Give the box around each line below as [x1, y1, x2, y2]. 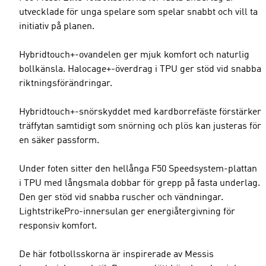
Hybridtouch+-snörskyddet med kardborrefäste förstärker [19, 107, 261, 117]
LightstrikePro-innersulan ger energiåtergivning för [19, 207, 235, 217]
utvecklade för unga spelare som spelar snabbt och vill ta [19, 8, 258, 17]
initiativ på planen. [19, 22, 94, 31]
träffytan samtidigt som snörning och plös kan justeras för [19, 122, 261, 131]
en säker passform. [19, 136, 99, 145]
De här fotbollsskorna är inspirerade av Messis [19, 250, 214, 259]
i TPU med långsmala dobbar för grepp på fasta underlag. [19, 179, 260, 188]
